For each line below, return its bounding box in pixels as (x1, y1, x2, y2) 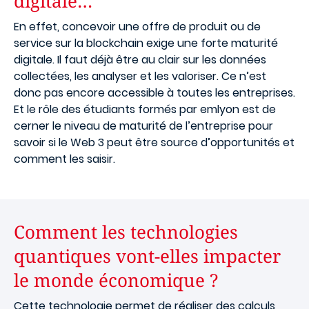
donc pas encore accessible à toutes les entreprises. (14, 84, 295, 101)
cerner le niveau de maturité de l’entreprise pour (14, 117, 273, 134)
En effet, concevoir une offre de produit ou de (14, 18, 261, 34)
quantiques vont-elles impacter (14, 243, 281, 268)
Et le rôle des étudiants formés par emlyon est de (14, 101, 276, 117)
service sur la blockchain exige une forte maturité (14, 34, 278, 51)
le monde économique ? (14, 267, 218, 292)
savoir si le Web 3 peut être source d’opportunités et (14, 134, 295, 150)
